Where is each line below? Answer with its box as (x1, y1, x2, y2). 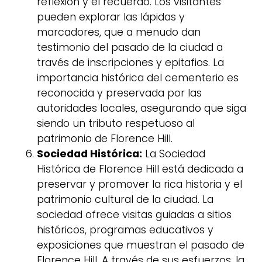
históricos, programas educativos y (37, 222, 213, 237)
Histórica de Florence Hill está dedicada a (37, 161, 243, 176)
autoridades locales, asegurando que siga (37, 101, 246, 115)
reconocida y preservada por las (37, 85, 202, 100)
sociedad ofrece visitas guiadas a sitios (37, 207, 232, 222)
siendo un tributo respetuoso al (37, 116, 195, 130)
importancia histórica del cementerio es (37, 70, 239, 85)
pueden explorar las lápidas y (37, 9, 185, 24)
